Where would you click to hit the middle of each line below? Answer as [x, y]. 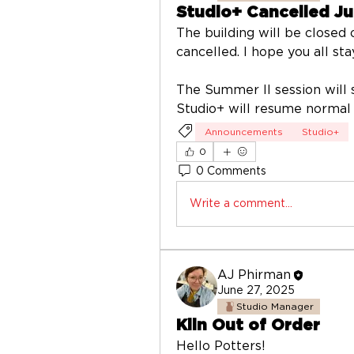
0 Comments [231, 171]
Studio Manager [275, 307]
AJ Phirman [254, 275]
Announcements [244, 132]
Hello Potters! [223, 346]
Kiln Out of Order [248, 326]
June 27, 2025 [256, 291]
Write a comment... [241, 203]
